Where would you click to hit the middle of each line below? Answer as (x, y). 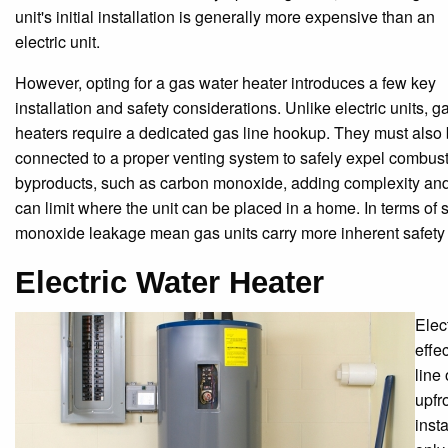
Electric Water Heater (169, 282)
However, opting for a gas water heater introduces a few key (225, 82)
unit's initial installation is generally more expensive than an (225, 16)
